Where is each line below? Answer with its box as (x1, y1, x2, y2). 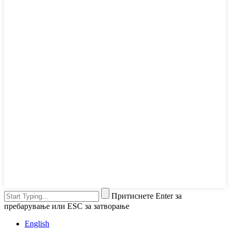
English (25, 219, 49, 228)
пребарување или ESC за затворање (4, 202, 129, 211)
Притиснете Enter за (111, 191, 182, 201)
